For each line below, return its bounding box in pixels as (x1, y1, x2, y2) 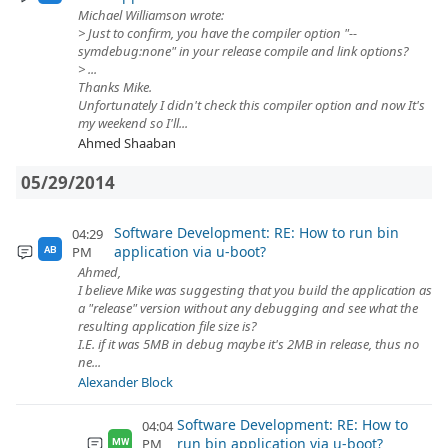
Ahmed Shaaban (78, 134, 176, 152)
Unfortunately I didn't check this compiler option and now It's (78, 96, 425, 114)
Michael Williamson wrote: (78, 6, 224, 24)
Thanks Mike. (78, 78, 152, 96)
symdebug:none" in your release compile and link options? (78, 42, 409, 60)
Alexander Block (78, 373, 173, 391)
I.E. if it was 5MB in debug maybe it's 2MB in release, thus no (78, 335, 419, 353)
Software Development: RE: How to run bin (114, 223, 400, 242)
